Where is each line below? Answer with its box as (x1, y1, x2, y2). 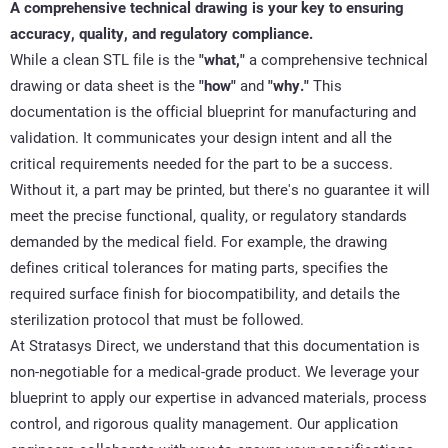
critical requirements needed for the (10, 154, 253, 173)
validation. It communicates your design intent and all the (10, 128, 392, 147)
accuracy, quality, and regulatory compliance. (10, 24, 313, 43)
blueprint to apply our (10, 388, 155, 407)
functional (126, 206, 193, 225)
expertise (155, 388, 216, 407)
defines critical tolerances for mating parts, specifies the (10, 258, 388, 277)
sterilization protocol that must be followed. (10, 310, 304, 329)
